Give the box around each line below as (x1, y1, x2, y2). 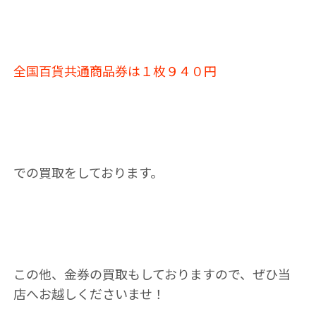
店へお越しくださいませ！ (13, 284, 165, 303)
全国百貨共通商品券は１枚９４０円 (13, 61, 217, 80)
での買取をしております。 (13, 163, 163, 181)
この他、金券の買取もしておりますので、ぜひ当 (13, 265, 291, 283)
